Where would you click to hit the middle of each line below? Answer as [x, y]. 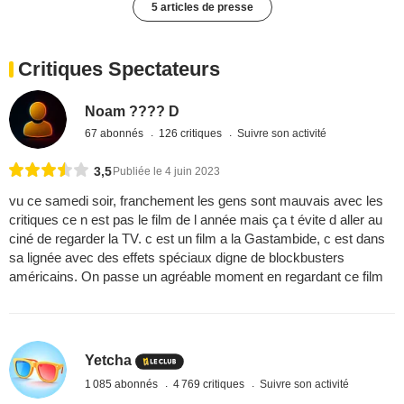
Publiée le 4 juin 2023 [166, 171]
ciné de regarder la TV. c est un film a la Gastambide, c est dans [197, 238]
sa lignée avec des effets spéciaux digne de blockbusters [177, 257]
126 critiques [192, 134]
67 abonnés [116, 134]
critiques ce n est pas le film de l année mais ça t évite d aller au [196, 219]
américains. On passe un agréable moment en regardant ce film [196, 276]
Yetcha [109, 361]
